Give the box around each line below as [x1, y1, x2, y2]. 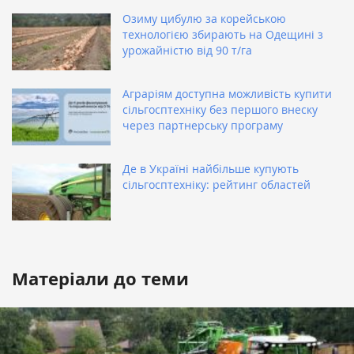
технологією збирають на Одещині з [122, 27, 323, 43]
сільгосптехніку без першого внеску [122, 102, 318, 118]
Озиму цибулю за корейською [122, 11, 286, 27]
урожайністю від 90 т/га [122, 43, 252, 58]
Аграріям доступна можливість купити [122, 86, 332, 102]
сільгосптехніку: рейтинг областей [122, 177, 311, 193]
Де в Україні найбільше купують [122, 161, 299, 177]
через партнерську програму [122, 118, 283, 134]
